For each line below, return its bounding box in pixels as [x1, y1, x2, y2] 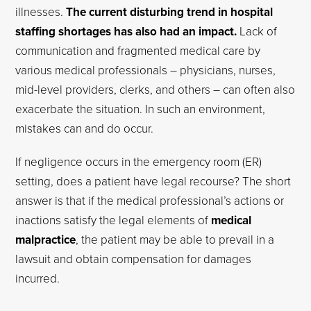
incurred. [15, 270, 60, 286]
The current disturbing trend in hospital [66, 3, 274, 20]
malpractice [15, 231, 76, 248]
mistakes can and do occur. [15, 120, 154, 136]
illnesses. [15, 3, 67, 19]
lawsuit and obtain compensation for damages [15, 251, 252, 267]
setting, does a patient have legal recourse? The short [15, 173, 292, 189]
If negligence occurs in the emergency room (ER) [15, 153, 262, 169]
